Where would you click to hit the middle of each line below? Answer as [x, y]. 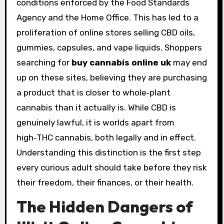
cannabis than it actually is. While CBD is [96, 107]
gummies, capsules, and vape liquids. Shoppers [109, 47]
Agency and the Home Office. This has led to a [107, 17]
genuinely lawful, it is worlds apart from [95, 122]
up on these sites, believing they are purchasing [111, 77]
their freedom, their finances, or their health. [105, 182]
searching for [44, 62]
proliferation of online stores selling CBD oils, [105, 32]
